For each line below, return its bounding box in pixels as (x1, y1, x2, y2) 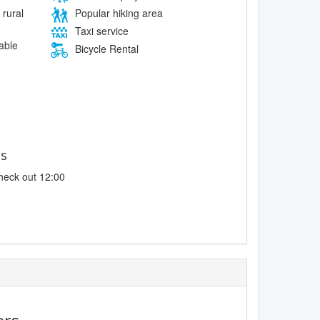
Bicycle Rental (71, 41, 139, 56)
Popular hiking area (71, 5, 163, 20)
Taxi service (71, 23, 129, 38)
